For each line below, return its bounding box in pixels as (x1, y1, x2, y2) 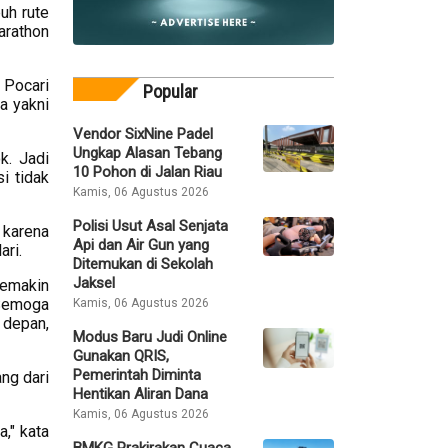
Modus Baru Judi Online (73, 327, 227, 346)
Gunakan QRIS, (73, 346, 169, 365)
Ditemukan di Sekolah (73, 254, 213, 273)
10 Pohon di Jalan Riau (73, 162, 222, 181)
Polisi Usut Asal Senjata (73, 216, 228, 235)
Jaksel (73, 273, 115, 292)
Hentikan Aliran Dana (73, 384, 208, 403)
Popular (143, 80, 198, 102)
